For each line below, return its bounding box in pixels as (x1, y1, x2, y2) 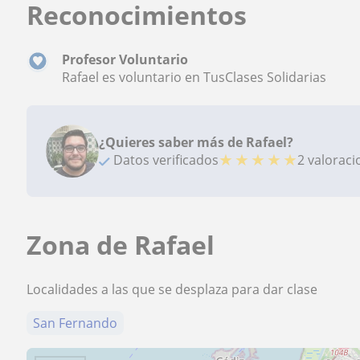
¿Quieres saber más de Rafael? (99, 133, 294, 152)
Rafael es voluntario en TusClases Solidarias (62, 68, 327, 87)
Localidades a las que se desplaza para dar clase (27, 280, 318, 299)
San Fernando (33, 314, 118, 333)
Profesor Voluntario (62, 51, 189, 69)
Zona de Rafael (27, 227, 215, 263)
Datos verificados (110, 151, 219, 170)
